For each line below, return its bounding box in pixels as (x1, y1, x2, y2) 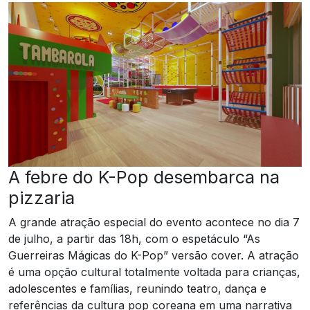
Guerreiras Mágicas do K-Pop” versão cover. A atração (8, 248, 299, 262)
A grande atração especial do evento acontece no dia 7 (8, 215, 300, 229)
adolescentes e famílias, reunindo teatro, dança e (8, 281, 266, 295)
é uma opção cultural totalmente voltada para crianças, (8, 264, 300, 279)
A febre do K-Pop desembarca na (8, 166, 280, 188)
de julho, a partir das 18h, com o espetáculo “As (8, 231, 260, 246)
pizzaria (8, 187, 75, 208)
